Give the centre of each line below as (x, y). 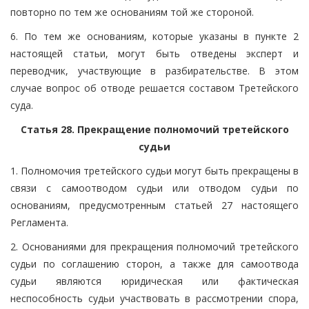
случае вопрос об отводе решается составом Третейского (154, 88)
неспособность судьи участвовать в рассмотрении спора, (154, 298)
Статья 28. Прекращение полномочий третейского (154, 129)
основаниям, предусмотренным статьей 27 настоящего (154, 205)
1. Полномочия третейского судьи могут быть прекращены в (154, 170)
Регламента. (39, 222)
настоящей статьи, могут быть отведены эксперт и (154, 53)
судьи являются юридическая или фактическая (154, 281)
